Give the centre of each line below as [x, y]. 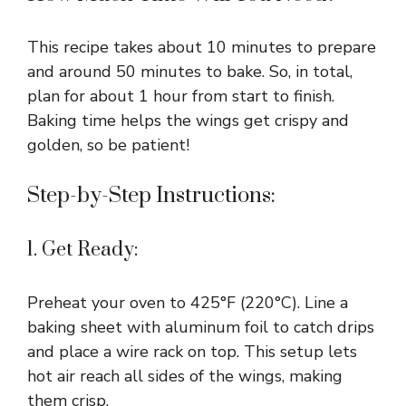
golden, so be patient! [108, 145]
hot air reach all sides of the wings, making [185, 376]
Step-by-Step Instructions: [151, 195]
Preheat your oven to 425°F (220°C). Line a [188, 302]
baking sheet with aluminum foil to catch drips [201, 327]
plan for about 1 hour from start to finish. [181, 96]
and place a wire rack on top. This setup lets [192, 351]
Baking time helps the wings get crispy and [188, 120]
